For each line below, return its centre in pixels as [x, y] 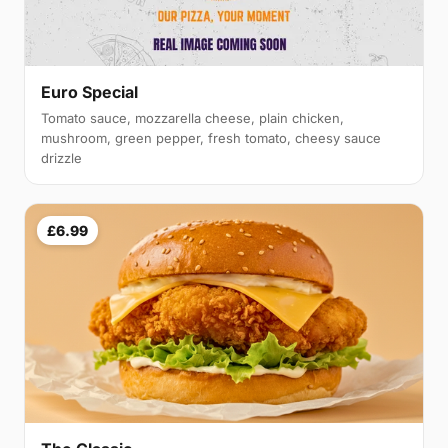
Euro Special [89, 91]
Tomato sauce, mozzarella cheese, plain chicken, [192, 117]
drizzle [61, 157]
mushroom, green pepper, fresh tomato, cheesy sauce [211, 137]
